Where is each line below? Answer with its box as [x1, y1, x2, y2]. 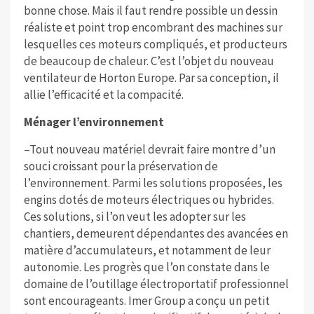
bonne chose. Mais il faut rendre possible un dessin [23, 3, 278, 19]
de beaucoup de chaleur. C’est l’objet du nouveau [23, 53, 274, 69]
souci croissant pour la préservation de [23, 158, 218, 175]
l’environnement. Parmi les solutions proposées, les [23, 175, 282, 191]
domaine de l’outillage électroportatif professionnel [23, 276, 289, 292]
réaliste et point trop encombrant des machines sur [23, 20, 282, 36]
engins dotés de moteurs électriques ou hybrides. [23, 192, 274, 208]
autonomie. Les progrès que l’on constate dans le [23, 259, 270, 275]
